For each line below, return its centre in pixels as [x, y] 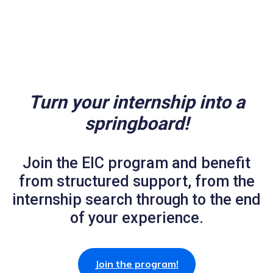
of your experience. [136, 218]
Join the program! [136, 264]
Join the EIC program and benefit [136, 163]
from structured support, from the [136, 182]
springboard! [136, 124]
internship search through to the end [136, 200]
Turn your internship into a [136, 102]
